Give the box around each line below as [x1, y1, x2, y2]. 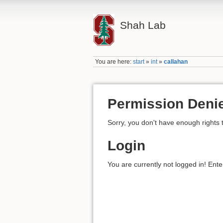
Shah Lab [119, 19, 166, 31]
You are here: [95, 58, 133, 66]
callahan [164, 58, 188, 66]
